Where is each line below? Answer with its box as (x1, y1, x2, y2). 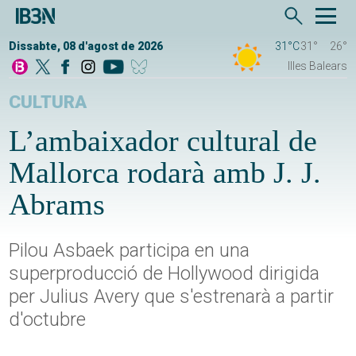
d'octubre (9, 308, 87, 331)
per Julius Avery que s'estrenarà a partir (9, 285, 335, 308)
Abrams (9, 188, 106, 222)
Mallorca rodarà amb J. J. (9, 156, 322, 190)
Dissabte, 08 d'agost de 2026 (9, 40, 164, 53)
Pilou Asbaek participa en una (9, 239, 250, 262)
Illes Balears (287, 60, 347, 73)
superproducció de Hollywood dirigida (9, 262, 320, 285)
